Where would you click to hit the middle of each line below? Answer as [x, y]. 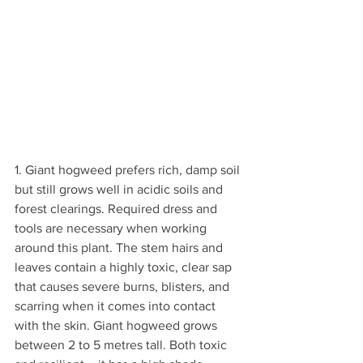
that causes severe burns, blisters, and [124, 287]
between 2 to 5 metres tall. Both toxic [122, 345]
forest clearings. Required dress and [117, 209]
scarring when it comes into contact [117, 306]
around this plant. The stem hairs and [120, 248]
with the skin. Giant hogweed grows [117, 326]
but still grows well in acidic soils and [120, 190]
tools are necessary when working [112, 228]
